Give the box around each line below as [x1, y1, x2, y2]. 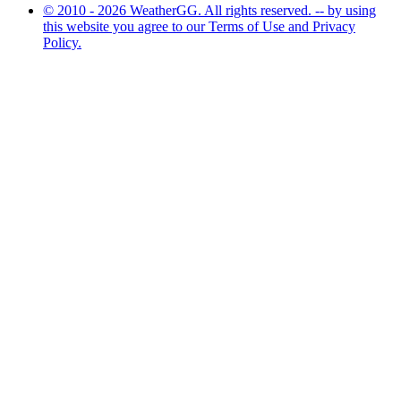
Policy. [43, 34, 81, 50]
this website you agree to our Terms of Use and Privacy [43, 18, 355, 34]
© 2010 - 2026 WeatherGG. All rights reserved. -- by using [43, 2, 376, 18]
